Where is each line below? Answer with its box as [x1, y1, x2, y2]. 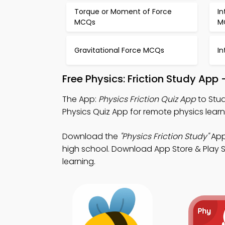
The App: [62, 93, 98, 105]
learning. [62, 156, 95, 167]
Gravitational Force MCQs [74, 45, 164, 55]
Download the [62, 131, 120, 142]
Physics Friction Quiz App [98, 93, 196, 105]
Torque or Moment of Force [74, 7, 172, 17]
